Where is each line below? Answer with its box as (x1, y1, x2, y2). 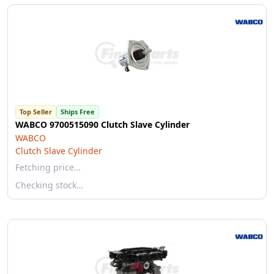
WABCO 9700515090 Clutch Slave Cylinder (15, 119, 190, 130)
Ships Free (61, 107, 95, 116)
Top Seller (20, 107, 52, 116)
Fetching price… (15, 161, 81, 173)
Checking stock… (15, 179, 83, 191)
